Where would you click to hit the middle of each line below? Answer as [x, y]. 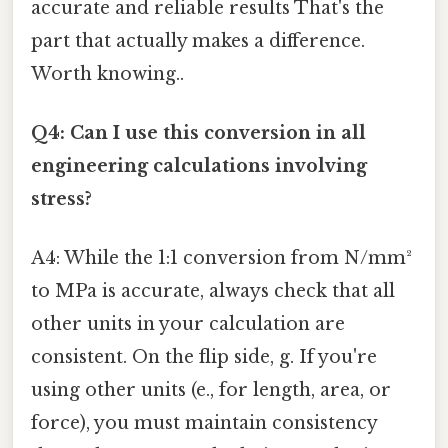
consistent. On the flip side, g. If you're [204, 357]
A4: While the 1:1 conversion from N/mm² [221, 258]
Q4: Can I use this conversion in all [198, 132]
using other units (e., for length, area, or [211, 390]
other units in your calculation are [188, 324]
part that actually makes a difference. [198, 40]
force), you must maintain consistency [204, 423]
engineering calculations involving [199, 165]
